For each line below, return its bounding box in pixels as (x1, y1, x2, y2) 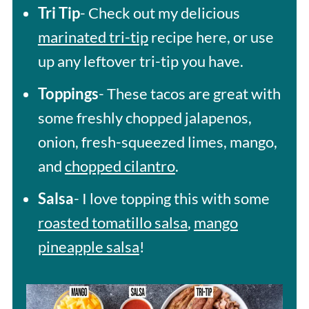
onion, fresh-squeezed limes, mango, (37, 132, 277, 151)
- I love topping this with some (73, 188, 270, 208)
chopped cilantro (64, 156, 175, 175)
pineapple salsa (37, 237, 139, 256)
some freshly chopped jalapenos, (37, 108, 252, 127)
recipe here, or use (148, 27, 274, 46)
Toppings (37, 83, 99, 103)
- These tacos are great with (98, 83, 281, 103)
